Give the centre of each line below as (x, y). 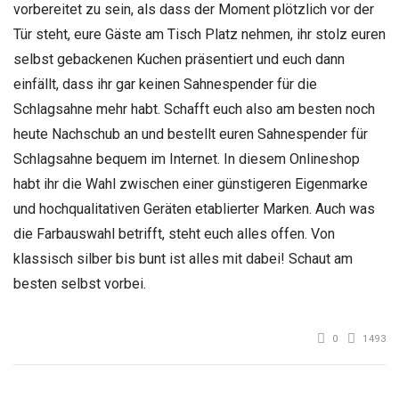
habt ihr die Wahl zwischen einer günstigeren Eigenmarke (191, 184)
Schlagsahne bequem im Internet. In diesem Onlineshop (187, 159)
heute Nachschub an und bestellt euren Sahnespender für (191, 134)
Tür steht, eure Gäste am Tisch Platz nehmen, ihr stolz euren (199, 35)
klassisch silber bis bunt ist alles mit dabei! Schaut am (183, 259)
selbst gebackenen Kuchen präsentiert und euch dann (179, 60)
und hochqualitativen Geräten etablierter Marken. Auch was (194, 209)
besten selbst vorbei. (80, 284)
